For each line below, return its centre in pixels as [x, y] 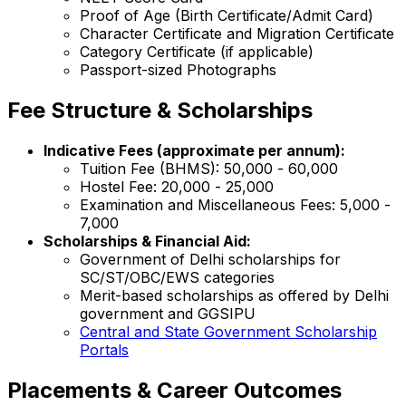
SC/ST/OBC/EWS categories [177, 277]
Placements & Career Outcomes [174, 390]
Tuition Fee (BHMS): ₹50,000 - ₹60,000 [209, 168]
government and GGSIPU [168, 313]
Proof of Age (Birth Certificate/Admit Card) [227, 16]
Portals [104, 349]
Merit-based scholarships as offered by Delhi [234, 295]
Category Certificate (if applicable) [197, 52]
